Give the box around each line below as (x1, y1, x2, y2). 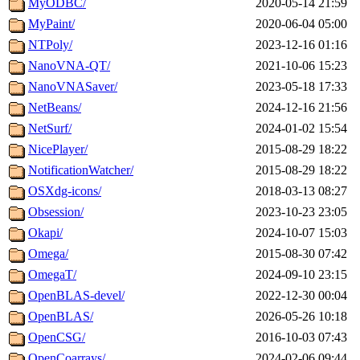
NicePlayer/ (28, 142, 88, 157)
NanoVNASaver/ (28, 80, 117, 94)
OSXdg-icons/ (28, 184, 101, 198)
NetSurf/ (28, 121, 72, 136)
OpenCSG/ (28, 330, 85, 345)
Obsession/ (28, 205, 84, 219)
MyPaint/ (28, 17, 75, 31)
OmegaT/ (28, 268, 76, 282)
